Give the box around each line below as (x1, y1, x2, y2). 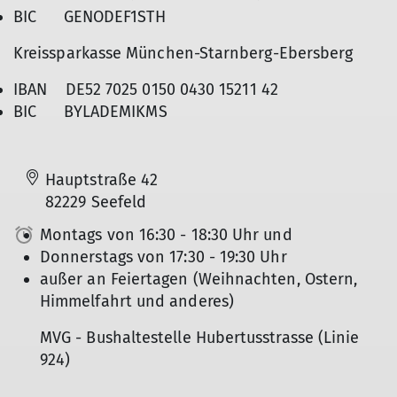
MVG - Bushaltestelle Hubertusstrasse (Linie (40, 328, 360, 347)
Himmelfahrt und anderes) (40, 292, 234, 311)
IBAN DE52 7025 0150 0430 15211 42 (13, 80, 278, 99)
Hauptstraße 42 (45, 170, 159, 190)
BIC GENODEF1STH (13, 7, 166, 27)
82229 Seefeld (45, 192, 147, 212)
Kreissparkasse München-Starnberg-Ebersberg (13, 43, 354, 63)
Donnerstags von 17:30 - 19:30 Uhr (40, 247, 287, 267)
